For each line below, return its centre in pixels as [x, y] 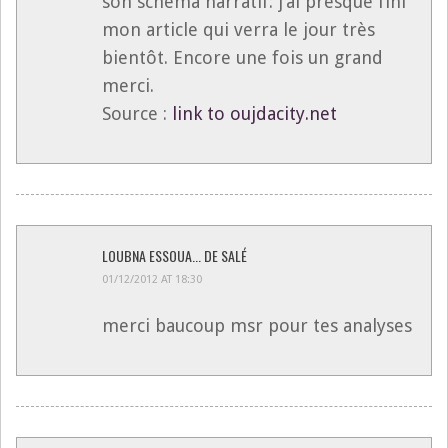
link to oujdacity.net [254, 113]
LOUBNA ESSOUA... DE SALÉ [174, 255]
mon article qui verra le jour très [238, 29]
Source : [137, 113]
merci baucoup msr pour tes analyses [257, 325]
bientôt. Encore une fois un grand [242, 57]
